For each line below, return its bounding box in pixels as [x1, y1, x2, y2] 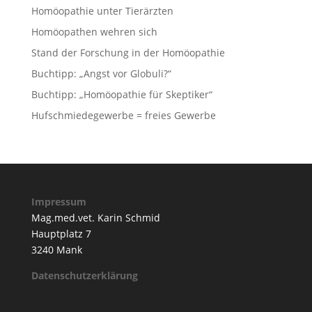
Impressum [31, 195, 86, 208]
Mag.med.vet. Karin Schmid [31, 211, 160, 224]
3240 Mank [31, 243, 82, 256]
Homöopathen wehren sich [31, 25, 157, 38]
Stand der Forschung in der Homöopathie [31, 46, 225, 59]
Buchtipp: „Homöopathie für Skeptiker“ [31, 88, 212, 101]
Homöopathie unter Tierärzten [31, 4, 173, 17]
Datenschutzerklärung [31, 269, 138, 282]
